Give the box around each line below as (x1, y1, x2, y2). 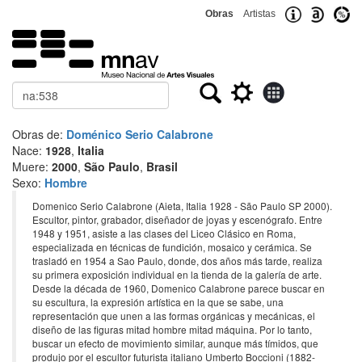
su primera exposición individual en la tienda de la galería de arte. (32, 267, 322, 281)
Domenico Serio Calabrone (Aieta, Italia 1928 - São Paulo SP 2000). (32, 199, 332, 213)
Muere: (12, 158, 52, 175)
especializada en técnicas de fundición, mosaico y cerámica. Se (32, 240, 312, 254)
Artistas (243, 8, 276, 19)
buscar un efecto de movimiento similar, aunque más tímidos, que (32, 336, 318, 350)
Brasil (146, 158, 178, 175)
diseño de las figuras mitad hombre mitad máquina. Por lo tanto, (32, 322, 312, 336)
